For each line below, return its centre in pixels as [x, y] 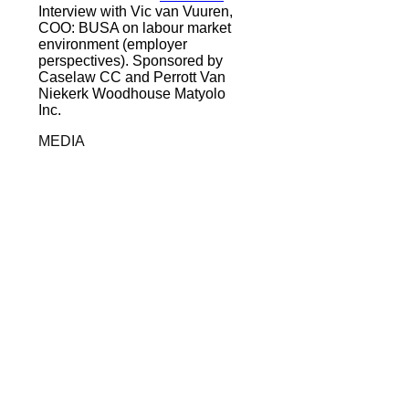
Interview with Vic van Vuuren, [136, 11]
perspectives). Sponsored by [131, 60]
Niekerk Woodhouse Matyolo [132, 93]
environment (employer [113, 44]
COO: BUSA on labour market [135, 27]
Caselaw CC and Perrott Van [132, 77]
